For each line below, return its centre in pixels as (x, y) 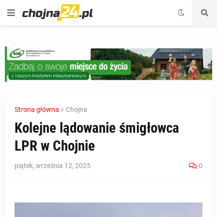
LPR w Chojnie (55, 146)
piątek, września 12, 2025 (53, 165)
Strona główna (37, 109)
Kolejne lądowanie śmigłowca (97, 128)
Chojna (77, 109)
